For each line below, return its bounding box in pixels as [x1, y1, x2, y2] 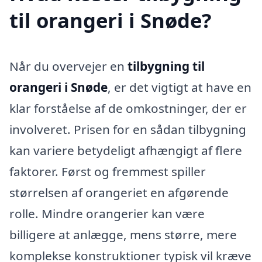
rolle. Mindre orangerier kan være [9, 205, 205, 222]
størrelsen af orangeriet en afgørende [9, 184, 229, 201]
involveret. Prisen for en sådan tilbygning [9, 121, 246, 138]
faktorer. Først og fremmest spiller [9, 163, 206, 180]
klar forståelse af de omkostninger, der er [9, 100, 247, 117]
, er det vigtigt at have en [108, 79, 251, 96]
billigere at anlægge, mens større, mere [9, 226, 237, 243]
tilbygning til [127, 58, 205, 75]
